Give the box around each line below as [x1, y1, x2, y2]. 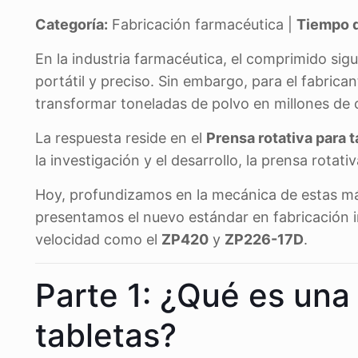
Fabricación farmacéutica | [108, 16, 296, 33]
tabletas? [35, 316, 177, 355]
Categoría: [35, 16, 108, 33]
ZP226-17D [225, 231, 304, 248]
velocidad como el [35, 231, 161, 248]
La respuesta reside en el [35, 129, 206, 146]
